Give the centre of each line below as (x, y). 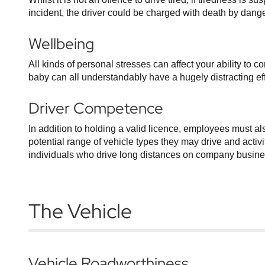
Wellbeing (61, 44)
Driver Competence (96, 108)
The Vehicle (80, 211)
